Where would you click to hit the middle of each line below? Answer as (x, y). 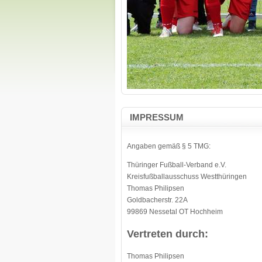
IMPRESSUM (157, 117)
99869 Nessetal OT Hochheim (175, 212)
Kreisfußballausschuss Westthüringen (187, 177)
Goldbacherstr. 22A (157, 200)
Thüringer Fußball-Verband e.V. (177, 165)
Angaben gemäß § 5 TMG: (169, 146)
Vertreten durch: (168, 234)
